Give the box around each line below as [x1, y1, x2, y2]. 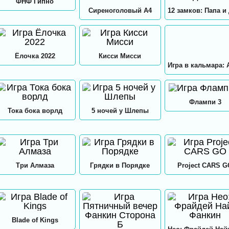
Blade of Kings [11, 216, 58, 224]
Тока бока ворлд [7, 106, 62, 114]
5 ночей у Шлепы [91, 106, 149, 114]
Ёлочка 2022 [14, 52, 55, 60]
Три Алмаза [15, 161, 54, 169]
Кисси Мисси [99, 52, 142, 60]
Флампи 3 [189, 98, 221, 106]
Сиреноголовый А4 [88, 6, 152, 14]
